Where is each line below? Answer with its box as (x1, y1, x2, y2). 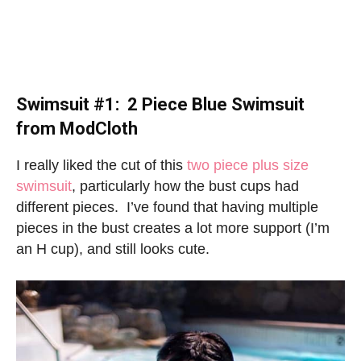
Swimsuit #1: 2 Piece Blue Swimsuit (16, 93, 305, 114)
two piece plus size (183, 156, 309, 173)
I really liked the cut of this (16, 156, 183, 173)
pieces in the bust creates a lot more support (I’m (16, 219, 330, 236)
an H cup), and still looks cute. (16, 240, 210, 257)
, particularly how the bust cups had (72, 177, 299, 194)
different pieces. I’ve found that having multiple (16, 198, 318, 215)
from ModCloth (16, 118, 138, 139)
